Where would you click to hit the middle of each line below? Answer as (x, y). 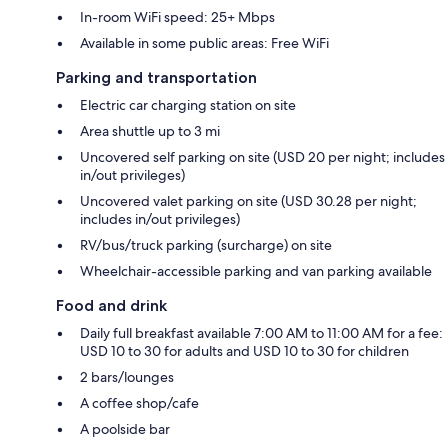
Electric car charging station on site (188, 104)
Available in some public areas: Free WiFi (204, 42)
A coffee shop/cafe (139, 402)
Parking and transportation (156, 77)
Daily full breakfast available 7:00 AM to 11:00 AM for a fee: (261, 332)
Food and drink (111, 305)
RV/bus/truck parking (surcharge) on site (206, 244)
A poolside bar (125, 428)
